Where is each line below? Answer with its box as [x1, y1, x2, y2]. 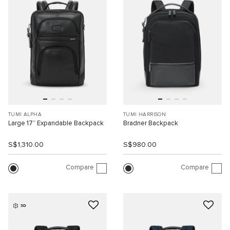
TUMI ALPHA [8, 112, 42, 118]
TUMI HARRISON [123, 112, 166, 118]
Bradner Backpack [123, 120, 178, 127]
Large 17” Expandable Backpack [8, 120, 104, 127]
